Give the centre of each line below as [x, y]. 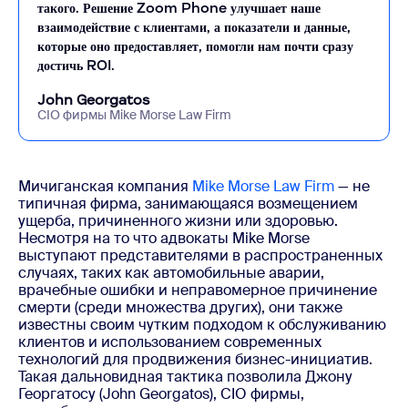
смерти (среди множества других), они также [180, 307]
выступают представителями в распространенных [200, 255]
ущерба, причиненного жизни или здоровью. [178, 220]
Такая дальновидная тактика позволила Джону [185, 376]
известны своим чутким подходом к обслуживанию [202, 324]
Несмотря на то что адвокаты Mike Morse [164, 238]
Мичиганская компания [105, 186]
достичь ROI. [76, 65]
